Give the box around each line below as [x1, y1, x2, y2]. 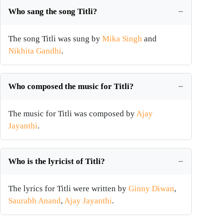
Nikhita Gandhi [8, 46, 61, 56]
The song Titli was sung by [8, 34, 102, 44]
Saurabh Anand [8, 196, 61, 206]
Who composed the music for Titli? [8, 82, 134, 91]
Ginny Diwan [128, 184, 174, 194]
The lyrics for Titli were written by [8, 184, 128, 194]
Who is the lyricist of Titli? [8, 157, 105, 166]
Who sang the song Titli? [8, 7, 97, 17]
